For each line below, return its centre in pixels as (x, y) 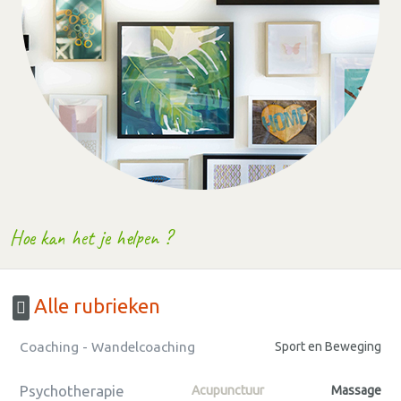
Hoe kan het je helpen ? (91, 237)
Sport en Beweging (328, 347)
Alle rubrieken (95, 306)
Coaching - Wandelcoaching (107, 347)
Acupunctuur (228, 391)
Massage (356, 391)
